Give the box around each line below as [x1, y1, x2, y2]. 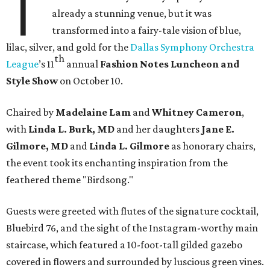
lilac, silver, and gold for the [6, 41, 130, 54]
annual [64, 58, 100, 71]
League [6, 58, 39, 71]
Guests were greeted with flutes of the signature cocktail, [6, 205, 259, 218]
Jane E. [201, 123, 234, 136]
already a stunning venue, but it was [52, 7, 212, 20]
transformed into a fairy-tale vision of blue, [52, 24, 242, 37]
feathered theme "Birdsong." [6, 174, 133, 186]
